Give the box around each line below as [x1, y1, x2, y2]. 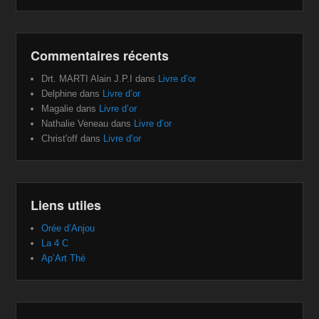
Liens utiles [31, 195, 102, 214]
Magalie [41, 103, 74, 114]
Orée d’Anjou [41, 222, 95, 234]
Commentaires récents [31, 46, 169, 65]
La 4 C [41, 237, 69, 249]
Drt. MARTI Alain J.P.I [41, 73, 133, 84]
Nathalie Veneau [41, 117, 109, 129]
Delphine [41, 88, 78, 99]
